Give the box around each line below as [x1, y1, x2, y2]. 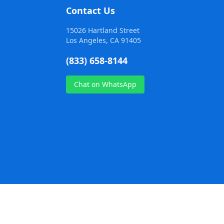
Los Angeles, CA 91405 [66, 35, 141, 45]
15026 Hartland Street [66, 25, 139, 35]
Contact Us [66, 4, 115, 17]
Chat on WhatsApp [74, 79, 136, 89]
